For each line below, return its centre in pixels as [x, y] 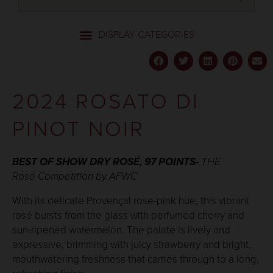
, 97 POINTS [168, 162]
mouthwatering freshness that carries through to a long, [136, 259]
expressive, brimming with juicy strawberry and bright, [132, 245]
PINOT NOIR [78, 129]
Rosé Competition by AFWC [75, 176]
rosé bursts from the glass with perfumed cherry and [128, 215]
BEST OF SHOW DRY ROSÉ [76, 162]
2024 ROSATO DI [106, 101]
